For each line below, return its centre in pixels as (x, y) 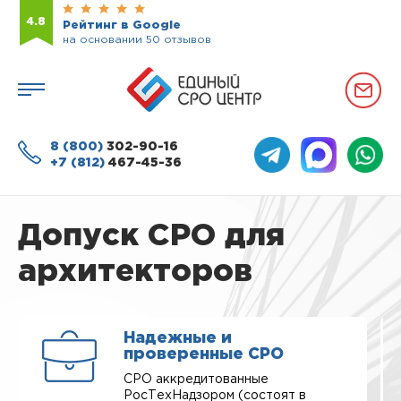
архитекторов (135, 272)
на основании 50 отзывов (137, 40)
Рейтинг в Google (122, 26)
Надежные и (178, 338)
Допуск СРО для (151, 236)
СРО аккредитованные (196, 380)
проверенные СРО (204, 354)
